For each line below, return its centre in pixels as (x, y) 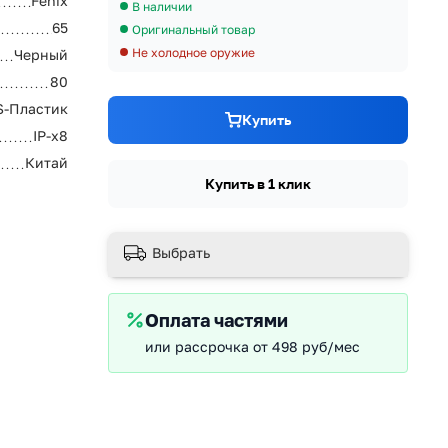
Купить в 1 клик (258, 183)
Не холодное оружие (193, 52)
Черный (41, 54)
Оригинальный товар (193, 29)
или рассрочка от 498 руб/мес (252, 347)
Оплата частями (216, 320)
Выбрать (181, 253)
